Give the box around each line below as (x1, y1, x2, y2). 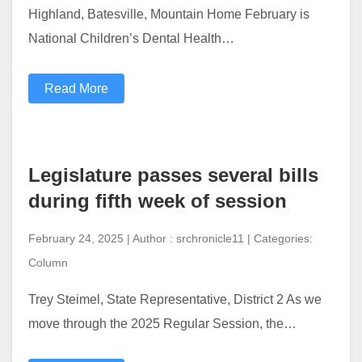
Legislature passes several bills (28, 163, 318, 186)
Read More (44, 81, 108, 95)
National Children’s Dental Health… (28, 31, 234, 45)
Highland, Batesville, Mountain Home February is (28, 6, 309, 21)
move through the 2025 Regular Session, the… (28, 316, 297, 330)
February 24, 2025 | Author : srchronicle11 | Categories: (28, 231, 313, 245)
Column (28, 255, 68, 269)
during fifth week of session (28, 189, 287, 212)
